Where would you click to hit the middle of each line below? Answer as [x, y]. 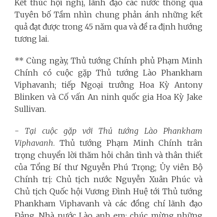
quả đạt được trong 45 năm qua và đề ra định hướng [108, 27]
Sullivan [30, 109]
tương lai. [32, 39]
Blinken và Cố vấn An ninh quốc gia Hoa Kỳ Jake [108, 97]
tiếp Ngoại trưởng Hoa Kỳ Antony [132, 85]
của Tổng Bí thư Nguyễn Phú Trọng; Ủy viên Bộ [108, 167]
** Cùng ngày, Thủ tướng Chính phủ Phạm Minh [108, 61]
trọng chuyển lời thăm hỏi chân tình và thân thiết [108, 155]
